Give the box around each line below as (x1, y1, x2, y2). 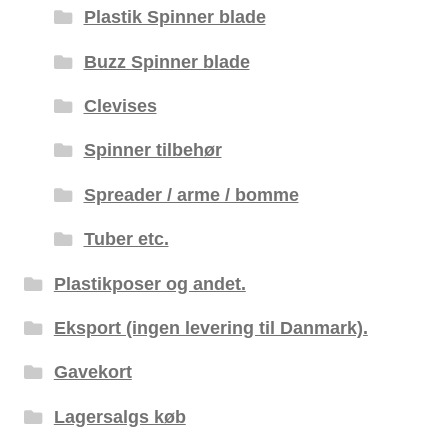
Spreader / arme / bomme (83, 183, 299, 205)
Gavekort (53, 361, 132, 383)
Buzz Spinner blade (83, 50, 250, 72)
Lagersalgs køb (53, 405, 186, 427)
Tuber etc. (83, 228, 169, 250)
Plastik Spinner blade (83, 6, 266, 28)
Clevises (83, 95, 157, 117)
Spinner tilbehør (83, 139, 222, 161)
